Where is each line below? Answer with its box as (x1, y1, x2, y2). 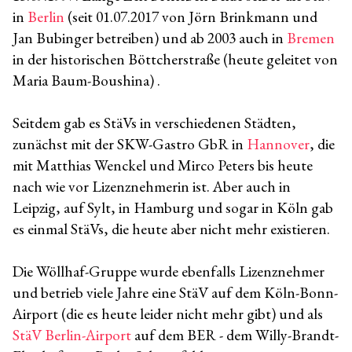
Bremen (287, 27, 335, 48)
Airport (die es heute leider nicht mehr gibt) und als (13, 303, 323, 324)
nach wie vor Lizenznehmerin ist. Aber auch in (13, 176, 291, 196)
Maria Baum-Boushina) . (13, 70, 160, 90)
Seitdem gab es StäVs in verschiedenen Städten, (13, 112, 296, 133)
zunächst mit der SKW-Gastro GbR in (13, 134, 247, 154)
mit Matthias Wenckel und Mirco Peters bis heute (13, 155, 313, 175)
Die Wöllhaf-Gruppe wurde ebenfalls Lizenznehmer (13, 261, 324, 281)
